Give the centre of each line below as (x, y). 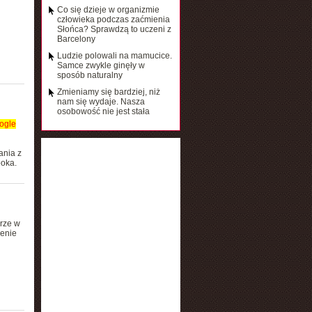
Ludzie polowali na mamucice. (114, 56)
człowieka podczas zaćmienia (113, 19)
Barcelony (76, 39)
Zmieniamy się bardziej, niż (108, 92)
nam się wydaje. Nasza (101, 102)
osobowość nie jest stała (103, 111)
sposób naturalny (89, 75)
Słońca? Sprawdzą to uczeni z (114, 29)
